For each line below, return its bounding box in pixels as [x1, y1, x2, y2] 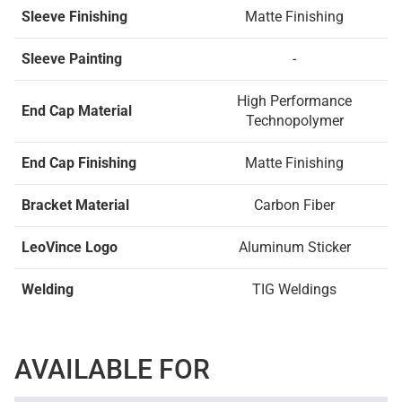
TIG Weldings [252, 281, 336, 298]
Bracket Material [22, 197, 129, 214]
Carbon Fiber [254, 197, 335, 214]
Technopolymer [245, 112, 344, 129]
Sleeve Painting [22, 50, 122, 67]
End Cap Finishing [22, 154, 136, 171]
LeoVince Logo [22, 239, 118, 256]
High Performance [237, 92, 352, 109]
